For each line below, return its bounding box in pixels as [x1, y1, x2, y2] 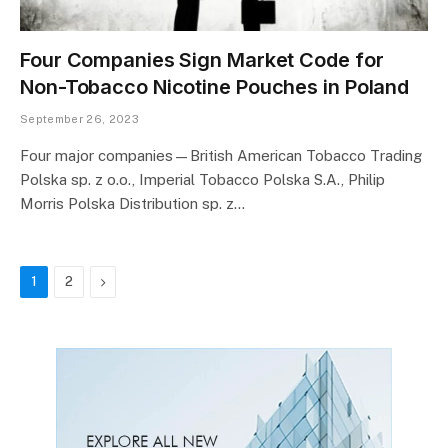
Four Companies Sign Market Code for [20, 48, 384, 72]
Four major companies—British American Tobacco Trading [20, 147, 422, 164]
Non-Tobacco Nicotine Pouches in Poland [20, 75, 410, 99]
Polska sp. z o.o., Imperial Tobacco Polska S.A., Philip [20, 171, 385, 188]
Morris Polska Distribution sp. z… [20, 195, 245, 212]
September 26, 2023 [20, 113, 139, 125]
